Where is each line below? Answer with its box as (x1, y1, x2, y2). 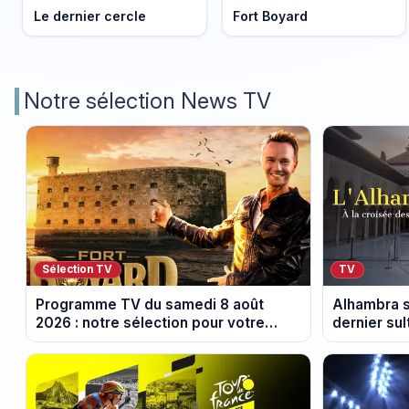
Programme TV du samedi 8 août (35, 295, 264, 313)
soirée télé (35, 331, 111, 350)
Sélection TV (42, 263, 113, 277)
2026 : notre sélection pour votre (35, 313, 265, 331)
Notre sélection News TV (24, 87, 271, 114)
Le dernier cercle (33, 7, 146, 24)
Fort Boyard (233, 7, 309, 24)
